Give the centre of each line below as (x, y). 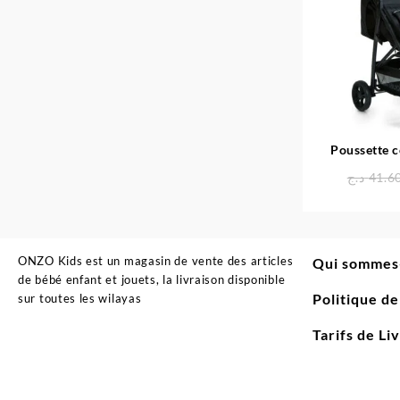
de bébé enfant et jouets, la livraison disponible (152, 280)
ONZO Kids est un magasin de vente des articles (156, 261)
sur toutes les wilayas (80, 299)
